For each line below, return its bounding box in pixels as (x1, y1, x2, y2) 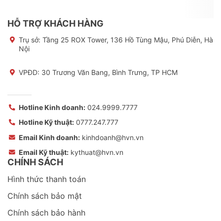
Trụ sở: (19, 35, 42, 44)
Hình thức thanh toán (7, 174, 86, 184)
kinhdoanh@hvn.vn (80, 133, 144, 142)
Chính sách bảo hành (7, 207, 85, 218)
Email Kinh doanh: (19, 133, 80, 142)
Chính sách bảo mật (7, 190, 82, 201)
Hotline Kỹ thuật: (19, 118, 74, 127)
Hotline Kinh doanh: (19, 103, 85, 112)
